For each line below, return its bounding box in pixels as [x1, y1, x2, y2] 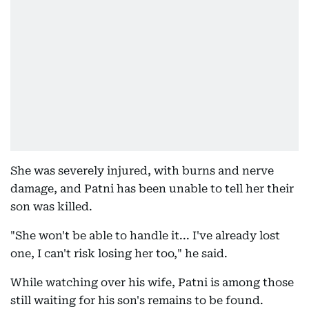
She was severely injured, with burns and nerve [10, 164, 274, 177]
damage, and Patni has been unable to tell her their [10, 182, 294, 195]
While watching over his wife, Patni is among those [10, 276, 294, 289]
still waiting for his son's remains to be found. [10, 294, 263, 307]
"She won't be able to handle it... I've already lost [10, 229, 280, 242]
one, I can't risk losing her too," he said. [10, 247, 228, 260]
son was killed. [10, 200, 92, 213]
